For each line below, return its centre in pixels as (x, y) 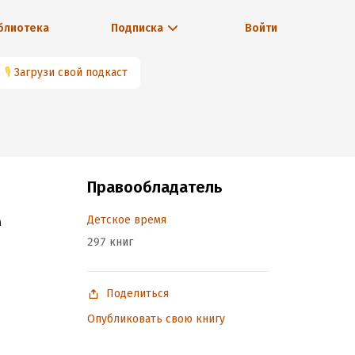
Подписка (137, 28)
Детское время (127, 220)
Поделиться (137, 294)
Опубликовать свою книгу (156, 319)
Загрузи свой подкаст (71, 73)
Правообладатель (155, 187)
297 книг (110, 242)
